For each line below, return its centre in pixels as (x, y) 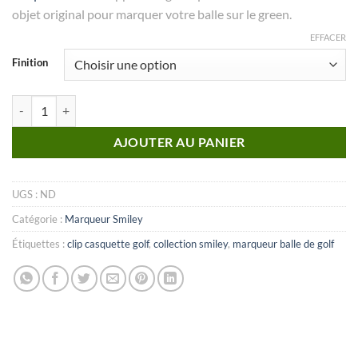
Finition (30, 62)
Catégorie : (38, 219)
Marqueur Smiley (104, 219)
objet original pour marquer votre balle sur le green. (152, 14)
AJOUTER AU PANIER (179, 142)
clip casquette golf (108, 243)
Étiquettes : (40, 243)
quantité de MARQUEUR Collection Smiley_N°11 (133, 103)
